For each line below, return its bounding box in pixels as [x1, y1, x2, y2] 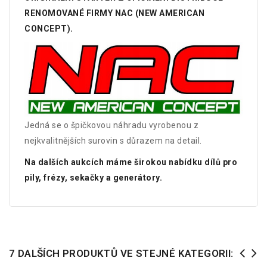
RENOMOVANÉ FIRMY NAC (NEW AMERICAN [24, 8, 204, 18]
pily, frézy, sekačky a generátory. [24, 172, 162, 182]
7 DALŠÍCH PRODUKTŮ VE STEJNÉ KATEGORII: [9, 247, 234, 259]
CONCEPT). [24, 24, 73, 33]
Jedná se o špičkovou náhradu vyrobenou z [24, 120, 198, 130]
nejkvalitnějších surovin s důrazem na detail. [24, 135, 202, 145]
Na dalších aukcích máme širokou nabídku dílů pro [24, 157, 237, 167]
